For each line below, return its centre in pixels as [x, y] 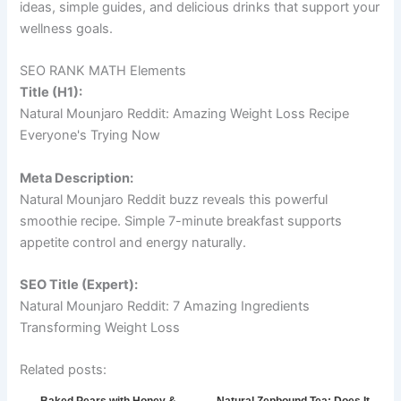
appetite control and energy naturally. [133, 242]
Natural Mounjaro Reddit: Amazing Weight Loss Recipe [185, 114]
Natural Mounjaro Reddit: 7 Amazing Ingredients [165, 306]
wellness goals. [67, 28]
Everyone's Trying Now [90, 136]
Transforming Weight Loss [100, 327]
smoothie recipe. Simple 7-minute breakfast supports [181, 221]
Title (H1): [51, 93]
